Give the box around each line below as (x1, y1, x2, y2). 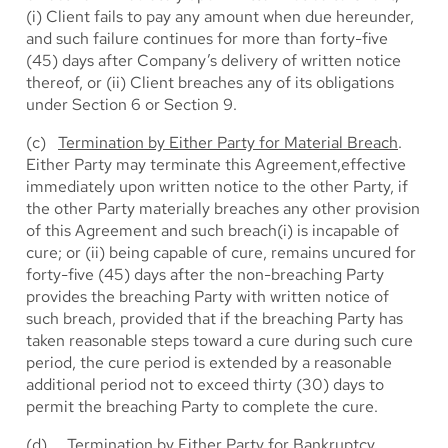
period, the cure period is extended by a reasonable (26, 352, 392, 373)
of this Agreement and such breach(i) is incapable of (26, 220, 399, 241)
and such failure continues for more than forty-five (26, 28, 388, 49)
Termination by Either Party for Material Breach (58, 132, 398, 153)
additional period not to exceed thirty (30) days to (26, 374, 384, 395)
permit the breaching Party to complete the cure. (26, 396, 378, 417)
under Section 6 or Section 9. (26, 94, 237, 115)
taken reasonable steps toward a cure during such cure (26, 330, 413, 351)
